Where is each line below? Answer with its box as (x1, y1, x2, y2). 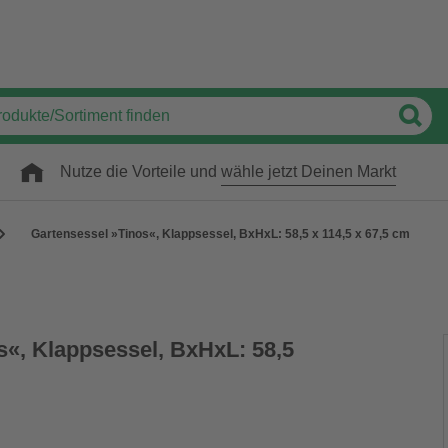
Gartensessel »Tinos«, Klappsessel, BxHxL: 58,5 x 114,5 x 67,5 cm (31, 227, 410, 241)
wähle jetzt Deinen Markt (221, 163, 396, 180)
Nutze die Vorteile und (60, 163, 221, 180)
